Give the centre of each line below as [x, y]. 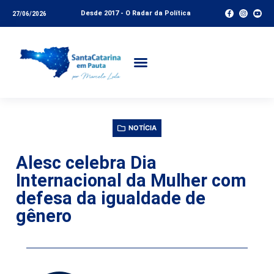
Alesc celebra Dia [86, 162]
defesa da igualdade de [111, 198]
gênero [44, 216]
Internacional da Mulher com [131, 180]
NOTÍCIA [143, 128]
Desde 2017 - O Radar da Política [136, 13]
